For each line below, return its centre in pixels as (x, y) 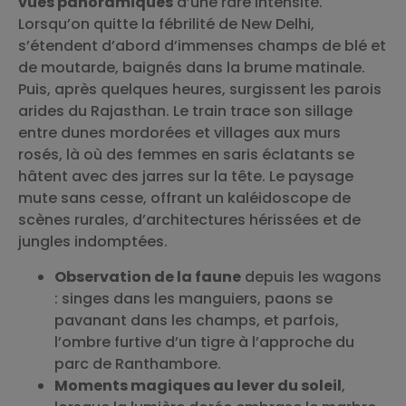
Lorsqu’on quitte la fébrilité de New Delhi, (166, 24)
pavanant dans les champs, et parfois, (197, 320)
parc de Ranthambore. (138, 363)
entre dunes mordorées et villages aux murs (179, 133)
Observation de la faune (148, 276)
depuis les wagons (311, 276)
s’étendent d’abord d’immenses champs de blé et (202, 46)
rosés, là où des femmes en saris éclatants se (186, 155)
